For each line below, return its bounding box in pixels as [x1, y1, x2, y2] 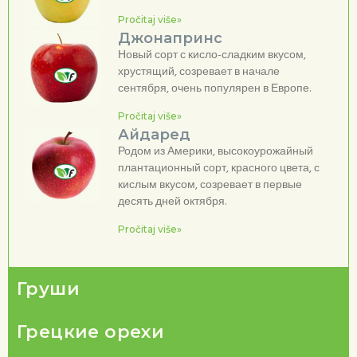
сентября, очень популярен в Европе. [117, 79, 311, 98]
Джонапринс [117, 29, 222, 47]
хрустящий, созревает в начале [117, 62, 280, 81]
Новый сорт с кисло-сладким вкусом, [117, 45, 306, 65]
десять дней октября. [117, 192, 226, 211]
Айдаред [117, 125, 190, 143]
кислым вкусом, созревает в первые [117, 175, 302, 194]
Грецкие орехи [17, 320, 165, 343]
